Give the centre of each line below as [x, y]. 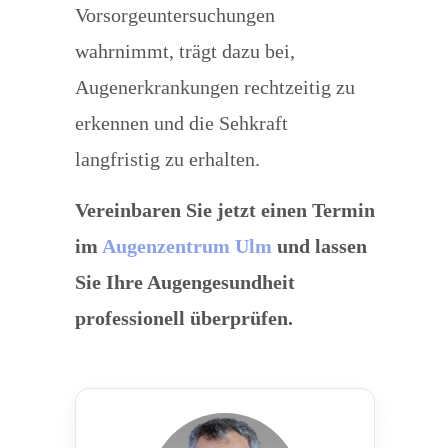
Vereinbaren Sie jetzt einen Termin [224, 210]
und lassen [319, 246]
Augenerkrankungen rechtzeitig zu [214, 87]
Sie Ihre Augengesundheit [184, 282]
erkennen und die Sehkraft [181, 123]
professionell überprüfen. [183, 318]
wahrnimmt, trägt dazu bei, [184, 51]
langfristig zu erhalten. [167, 159]
